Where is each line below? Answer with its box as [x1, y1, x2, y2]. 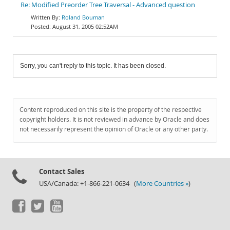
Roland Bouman [62, 13, 105, 21]
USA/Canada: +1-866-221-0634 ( [39, 179, 136, 188]
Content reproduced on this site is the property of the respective [20, 105, 202, 114]
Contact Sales [39, 167, 84, 176]
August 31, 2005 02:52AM [52, 23, 118, 30]
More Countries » [136, 179, 188, 188]
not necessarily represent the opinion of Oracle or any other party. [20, 125, 208, 133]
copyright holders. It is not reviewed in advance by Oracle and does [20, 115, 209, 124]
